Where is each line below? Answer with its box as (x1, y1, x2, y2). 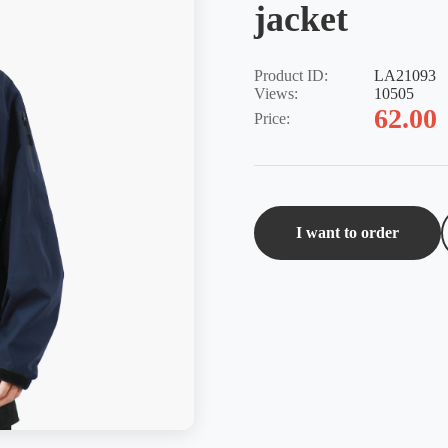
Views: (254, 85, 298, 102)
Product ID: (254, 67, 328, 84)
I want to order (296, 224, 399, 241)
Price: (254, 110, 290, 127)
